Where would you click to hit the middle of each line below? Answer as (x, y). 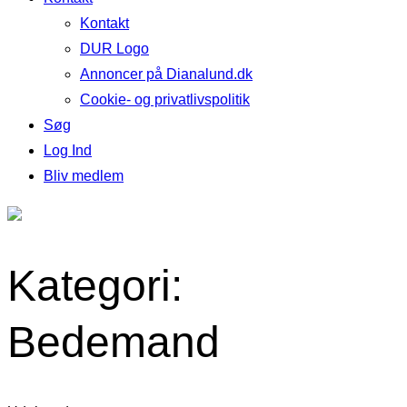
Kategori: (95, 286)
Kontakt (104, 23)
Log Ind (68, 150)
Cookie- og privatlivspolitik (165, 99)
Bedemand (114, 342)
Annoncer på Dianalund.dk (166, 74)
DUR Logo (114, 49)
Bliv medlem (84, 176)
